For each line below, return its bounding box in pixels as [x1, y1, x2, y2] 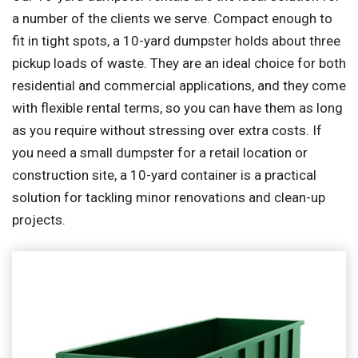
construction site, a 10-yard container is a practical [12, 167, 316, 183]
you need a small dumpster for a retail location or [12, 145, 308, 161]
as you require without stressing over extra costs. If [12, 122, 322, 138]
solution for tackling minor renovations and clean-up [12, 189, 325, 205]
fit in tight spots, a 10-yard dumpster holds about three [12, 33, 340, 49]
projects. [12, 212, 66, 228]
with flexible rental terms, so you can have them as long [12, 100, 343, 116]
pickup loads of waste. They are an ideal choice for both [12, 55, 346, 71]
